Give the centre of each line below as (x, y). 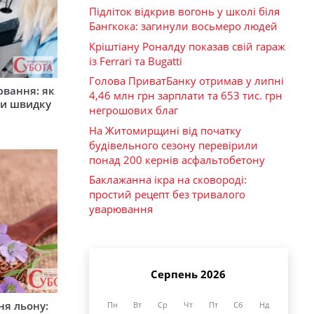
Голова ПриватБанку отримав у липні (186, 81)
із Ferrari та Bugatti (136, 61)
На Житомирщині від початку (165, 130)
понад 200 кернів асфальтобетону (177, 159)
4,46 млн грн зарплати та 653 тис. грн (186, 96)
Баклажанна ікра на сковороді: (168, 180)
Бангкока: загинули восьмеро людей (183, 26)
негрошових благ (134, 110)
